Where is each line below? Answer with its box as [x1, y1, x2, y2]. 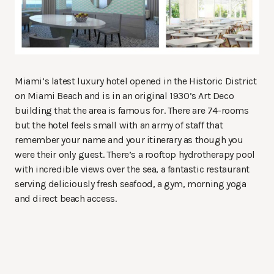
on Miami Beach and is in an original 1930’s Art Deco [15, 90, 234, 102]
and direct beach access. [15, 193, 117, 205]
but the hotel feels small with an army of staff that [15, 119, 223, 131]
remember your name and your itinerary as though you [15, 134, 243, 146]
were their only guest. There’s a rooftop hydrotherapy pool [15, 149, 255, 161]
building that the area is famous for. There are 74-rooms [15, 105, 249, 117]
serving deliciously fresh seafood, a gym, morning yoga [15, 178, 246, 190]
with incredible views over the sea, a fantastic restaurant [15, 163, 250, 176]
